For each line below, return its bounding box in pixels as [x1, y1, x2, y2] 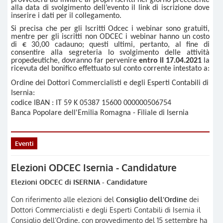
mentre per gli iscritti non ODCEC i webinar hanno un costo [11, 33, 210, 41]
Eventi [15, 139, 33, 147]
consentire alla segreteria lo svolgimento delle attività [11, 49, 210, 57]
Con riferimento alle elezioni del [11, 195, 116, 204]
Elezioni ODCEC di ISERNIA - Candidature [11, 177, 147, 186]
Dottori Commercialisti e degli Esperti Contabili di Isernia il [11, 205, 201, 215]
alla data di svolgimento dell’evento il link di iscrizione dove [11, 3, 210, 12]
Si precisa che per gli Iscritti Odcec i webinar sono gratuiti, [11, 25, 210, 33]
